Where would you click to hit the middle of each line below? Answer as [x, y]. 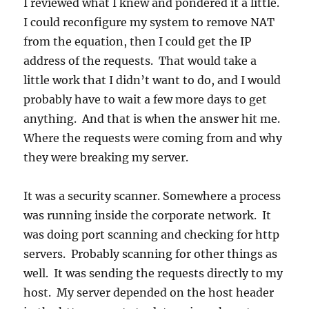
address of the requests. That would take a [140, 61]
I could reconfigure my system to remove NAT [149, 22]
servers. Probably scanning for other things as [151, 254]
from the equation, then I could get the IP [138, 42]
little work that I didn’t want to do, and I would [152, 80]
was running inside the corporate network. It [148, 216]
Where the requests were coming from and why [153, 138]
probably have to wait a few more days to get [146, 100]
